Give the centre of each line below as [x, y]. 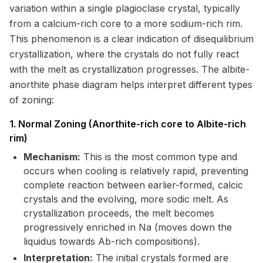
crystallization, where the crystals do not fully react [124, 54]
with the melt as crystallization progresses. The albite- [129, 69]
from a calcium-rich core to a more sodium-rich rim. [126, 23]
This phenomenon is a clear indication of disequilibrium [131, 39]
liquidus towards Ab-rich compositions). [112, 241]
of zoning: [32, 100]
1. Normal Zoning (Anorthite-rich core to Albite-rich [128, 124]
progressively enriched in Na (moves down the [128, 227]
